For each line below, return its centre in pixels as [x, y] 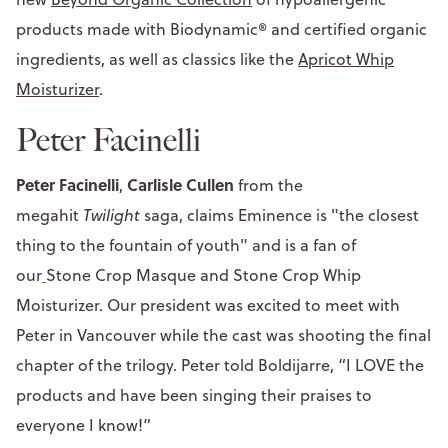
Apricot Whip [346, 58]
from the [268, 184]
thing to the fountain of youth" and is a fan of [186, 244]
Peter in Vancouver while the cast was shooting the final [223, 334]
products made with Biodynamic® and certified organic [221, 28]
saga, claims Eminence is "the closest [281, 214]
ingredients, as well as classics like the [157, 58]
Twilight [113, 214]
